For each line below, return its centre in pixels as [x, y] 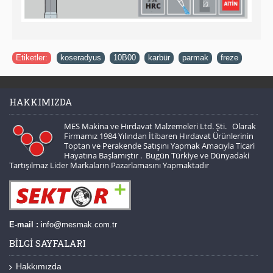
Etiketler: [32, 57]
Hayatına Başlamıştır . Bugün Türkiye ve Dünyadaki [157, 155]
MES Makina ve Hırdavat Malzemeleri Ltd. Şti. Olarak [160, 126]
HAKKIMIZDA [41, 101]
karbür [159, 57]
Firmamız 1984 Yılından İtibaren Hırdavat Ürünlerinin [159, 136]
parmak [195, 57]
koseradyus [81, 57]
